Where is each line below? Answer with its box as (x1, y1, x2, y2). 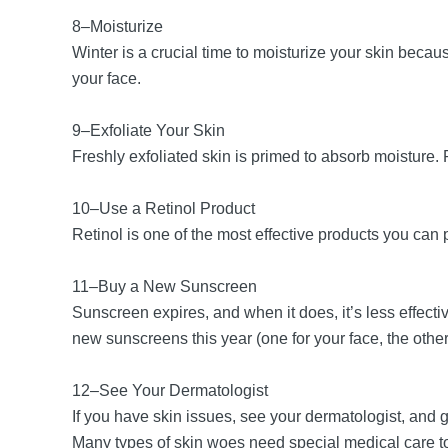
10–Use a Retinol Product (72, 200, 259, 217)
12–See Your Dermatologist (72, 382, 272, 399)
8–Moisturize (72, 18, 167, 35)
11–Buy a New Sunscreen (72, 278, 261, 295)
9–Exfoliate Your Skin (72, 122, 229, 139)
